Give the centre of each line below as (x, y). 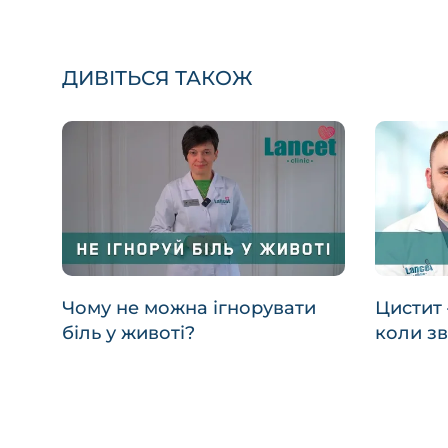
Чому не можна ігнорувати (189, 308)
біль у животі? (128, 333)
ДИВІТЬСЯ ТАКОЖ (157, 77)
